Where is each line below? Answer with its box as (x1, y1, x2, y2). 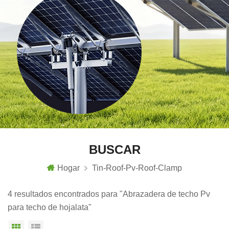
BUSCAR (88, 143, 141, 156)
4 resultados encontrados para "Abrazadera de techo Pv (8, 189, 210, 198)
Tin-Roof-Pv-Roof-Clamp (92, 163, 182, 172)
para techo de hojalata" (8, 202, 91, 212)
